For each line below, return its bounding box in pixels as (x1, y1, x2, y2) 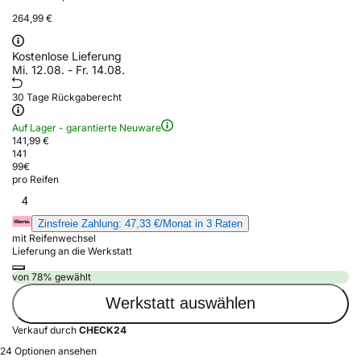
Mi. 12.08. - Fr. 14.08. (12, 62, 125, 77)
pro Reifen (12, 172, 59, 185)
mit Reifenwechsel (12, 231, 96, 244)
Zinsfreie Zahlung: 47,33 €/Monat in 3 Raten (38, 217, 243, 230)
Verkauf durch (12, 323, 79, 336)
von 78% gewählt (12, 270, 91, 283)
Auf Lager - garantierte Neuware (12, 121, 161, 134)
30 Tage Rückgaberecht (12, 90, 122, 103)
